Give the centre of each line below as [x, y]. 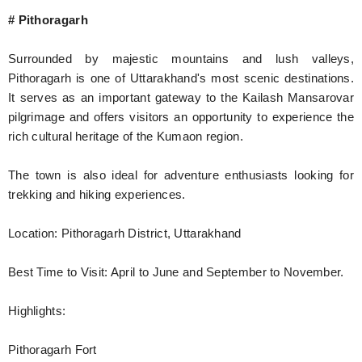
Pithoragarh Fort [53, 349]
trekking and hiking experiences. [97, 194]
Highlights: [37, 311]
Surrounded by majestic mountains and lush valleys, [181, 59]
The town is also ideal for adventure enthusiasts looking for [181, 175]
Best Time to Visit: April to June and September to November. [176, 272]
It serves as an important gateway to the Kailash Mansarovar [181, 97]
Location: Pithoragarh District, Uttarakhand [125, 233]
